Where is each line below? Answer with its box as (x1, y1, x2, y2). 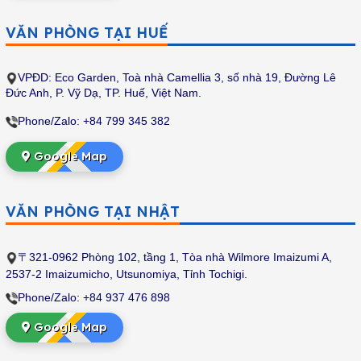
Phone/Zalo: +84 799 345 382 (17, 114, 170, 128)
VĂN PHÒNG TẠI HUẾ (5, 23, 168, 43)
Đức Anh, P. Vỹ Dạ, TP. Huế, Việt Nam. (5, 86, 201, 100)
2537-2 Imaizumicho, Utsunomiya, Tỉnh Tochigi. (5, 268, 247, 281)
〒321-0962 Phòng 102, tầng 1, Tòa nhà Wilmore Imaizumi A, (17, 251, 332, 264)
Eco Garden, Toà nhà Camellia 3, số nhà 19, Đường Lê (54, 71, 336, 85)
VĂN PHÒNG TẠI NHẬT (5, 202, 180, 222)
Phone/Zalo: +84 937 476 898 (17, 291, 170, 305)
